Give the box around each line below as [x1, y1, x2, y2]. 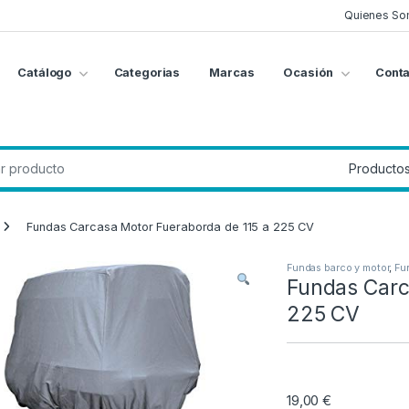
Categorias [113, 66, 181, 80]
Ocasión [283, 66, 333, 80]
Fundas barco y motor [287, 260, 390, 274]
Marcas [209, 66, 255, 80]
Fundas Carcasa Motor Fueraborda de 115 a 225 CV [26, 220, 315, 235]
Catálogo [17, 66, 72, 80]
